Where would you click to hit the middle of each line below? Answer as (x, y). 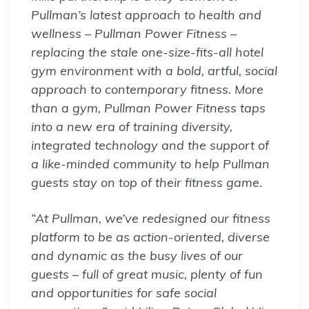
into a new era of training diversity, (132, 126)
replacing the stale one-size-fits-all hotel (147, 52)
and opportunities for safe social (124, 292)
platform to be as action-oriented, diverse (150, 237)
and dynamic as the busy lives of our (137, 255)
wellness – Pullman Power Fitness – (134, 33)
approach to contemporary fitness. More (147, 89)
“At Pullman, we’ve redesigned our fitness (151, 218)
